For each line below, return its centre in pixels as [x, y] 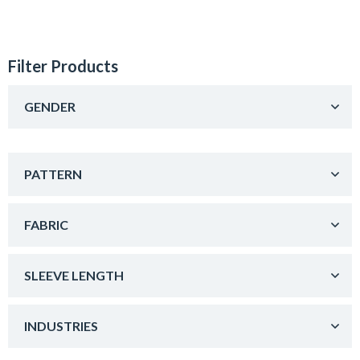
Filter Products [63, 65]
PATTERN [53, 174]
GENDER [50, 106]
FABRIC [46, 224]
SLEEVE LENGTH [74, 275]
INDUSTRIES [61, 325]
